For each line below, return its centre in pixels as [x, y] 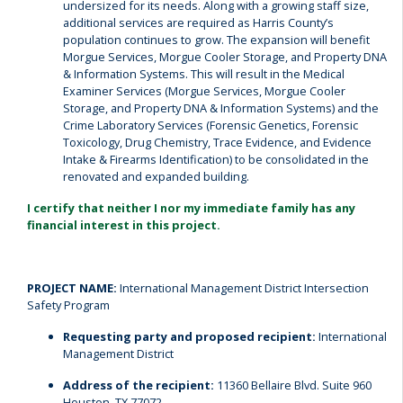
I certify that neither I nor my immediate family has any [191, 208]
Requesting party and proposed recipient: [189, 336]
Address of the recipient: [139, 385]
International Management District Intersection [244, 288]
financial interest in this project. [124, 225]
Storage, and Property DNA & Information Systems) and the [221, 108]
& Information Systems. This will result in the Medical [204, 74]
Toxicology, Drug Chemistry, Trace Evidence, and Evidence [217, 142]
